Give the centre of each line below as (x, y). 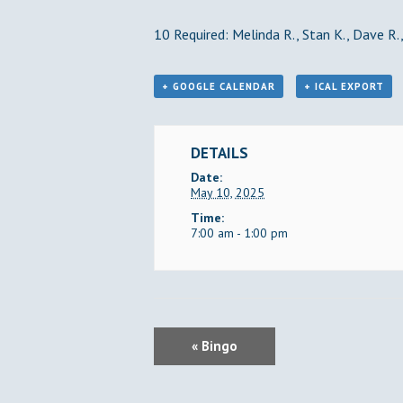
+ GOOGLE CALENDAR (219, 86)
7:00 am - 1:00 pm (239, 233)
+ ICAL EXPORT (344, 86)
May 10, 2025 (228, 193)
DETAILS (219, 153)
